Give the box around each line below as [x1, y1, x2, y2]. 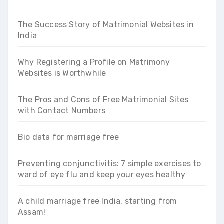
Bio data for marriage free [18, 132, 119, 142]
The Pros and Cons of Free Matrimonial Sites [18, 94, 189, 104]
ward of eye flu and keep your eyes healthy [18, 169, 186, 179]
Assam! [18, 207, 46, 217]
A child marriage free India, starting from [18, 196, 177, 206]
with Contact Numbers [18, 105, 105, 115]
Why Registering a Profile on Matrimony [18, 57, 170, 67]
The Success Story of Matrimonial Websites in [18, 19, 194, 29]
